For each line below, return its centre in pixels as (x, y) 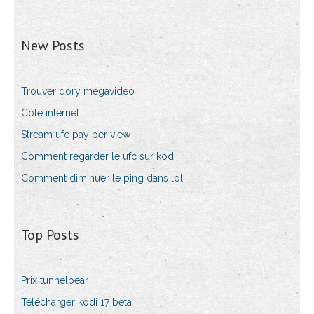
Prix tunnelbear (55, 281)
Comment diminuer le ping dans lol (102, 178)
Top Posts (50, 235)
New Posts (53, 46)
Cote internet (50, 113)
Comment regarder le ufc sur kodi (98, 157)
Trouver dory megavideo (78, 91)
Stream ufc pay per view (76, 135)
